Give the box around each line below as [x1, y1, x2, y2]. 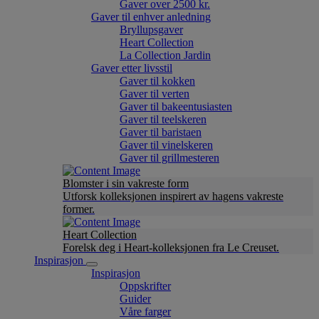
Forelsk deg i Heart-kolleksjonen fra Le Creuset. [63, 241, 279, 253]
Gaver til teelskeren [120, 113, 206, 125]
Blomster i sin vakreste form [63, 177, 189, 189]
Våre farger [120, 305, 171, 318]
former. [63, 203, 95, 215]
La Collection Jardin [120, 49, 211, 61]
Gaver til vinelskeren [120, 139, 213, 151]
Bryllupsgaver [120, 23, 183, 36]
